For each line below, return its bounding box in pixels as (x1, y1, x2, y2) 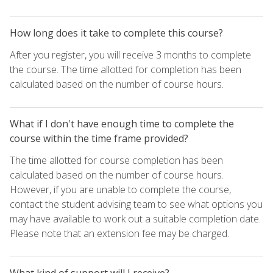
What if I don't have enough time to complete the (10, 116, 234, 130)
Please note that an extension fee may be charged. (10, 226, 229, 240)
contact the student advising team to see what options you (10, 197, 263, 211)
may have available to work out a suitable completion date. (10, 211, 261, 225)
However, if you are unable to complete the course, (10, 182, 231, 196)
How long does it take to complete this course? (10, 26, 223, 40)
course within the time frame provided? (10, 131, 188, 145)
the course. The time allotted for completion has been (10, 62, 241, 76)
